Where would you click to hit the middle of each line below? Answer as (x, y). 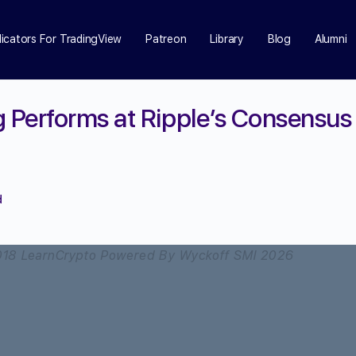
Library (227, 39)
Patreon (166, 39)
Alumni (331, 39)
